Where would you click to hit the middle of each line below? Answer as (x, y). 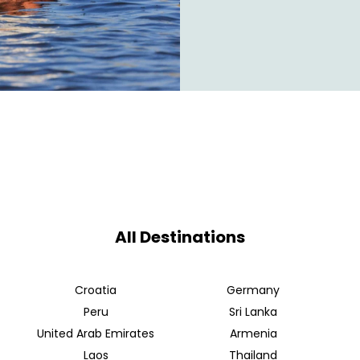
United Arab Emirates (96, 334)
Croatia (96, 290)
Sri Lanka (253, 312)
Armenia (253, 334)
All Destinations (180, 237)
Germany (253, 290)
